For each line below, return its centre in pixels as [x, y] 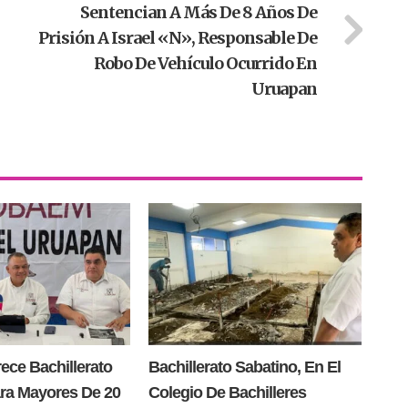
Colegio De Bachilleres [227, 393]
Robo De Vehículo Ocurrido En [205, 63]
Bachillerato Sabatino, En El [244, 367]
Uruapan [284, 89]
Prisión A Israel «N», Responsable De [177, 38]
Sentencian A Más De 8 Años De [198, 12]
